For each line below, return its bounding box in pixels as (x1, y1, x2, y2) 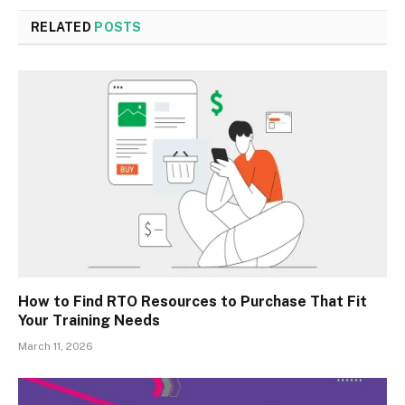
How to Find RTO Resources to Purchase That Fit (18, 293, 367, 311)
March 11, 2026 (18, 340, 93, 353)
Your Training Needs (18, 312, 160, 330)
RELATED (31, 19, 95, 34)
